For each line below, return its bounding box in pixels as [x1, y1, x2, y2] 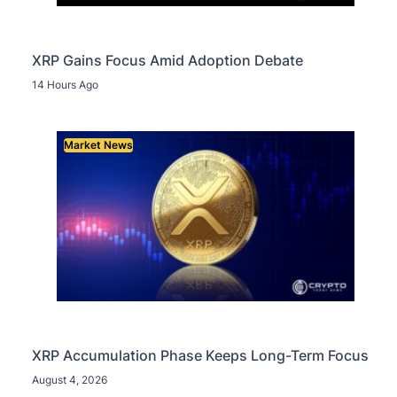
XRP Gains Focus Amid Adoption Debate [32, 51, 303, 70]
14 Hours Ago [32, 78, 98, 92]
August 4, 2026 [32, 372, 107, 386]
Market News [64, 138, 133, 152]
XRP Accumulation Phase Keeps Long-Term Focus [32, 346, 370, 364]
